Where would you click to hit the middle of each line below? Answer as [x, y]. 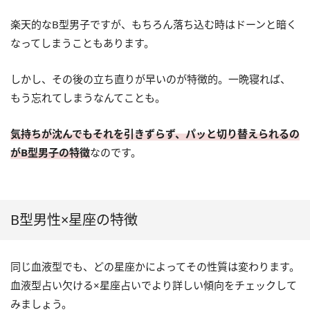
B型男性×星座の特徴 [74, 219]
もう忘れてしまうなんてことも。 [88, 97]
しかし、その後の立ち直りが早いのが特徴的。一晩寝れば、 [151, 79]
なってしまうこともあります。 [82, 43]
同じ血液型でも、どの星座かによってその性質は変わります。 [155, 266]
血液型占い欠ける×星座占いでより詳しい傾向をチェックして [154, 285]
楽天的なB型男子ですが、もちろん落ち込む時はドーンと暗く [154, 24]
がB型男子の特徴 [50, 152]
